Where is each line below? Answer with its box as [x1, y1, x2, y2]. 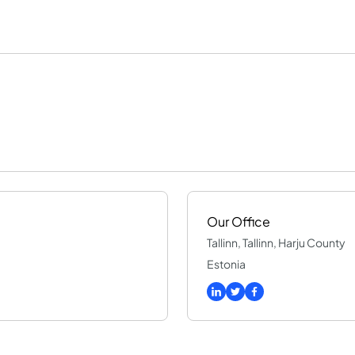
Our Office [207, 213, 270, 230]
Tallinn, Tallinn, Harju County [207, 235, 345, 250]
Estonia [207, 257, 246, 271]
